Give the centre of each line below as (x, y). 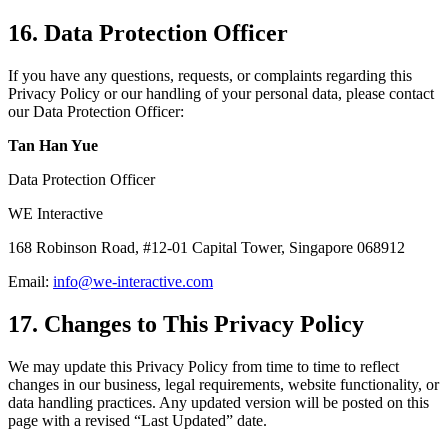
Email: (28, 281)
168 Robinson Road (71, 247)
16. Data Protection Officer (148, 32)
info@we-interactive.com (133, 281)
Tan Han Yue (53, 145)
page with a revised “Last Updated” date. (137, 420)
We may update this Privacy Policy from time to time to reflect (203, 366)
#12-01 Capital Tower (212, 247)
